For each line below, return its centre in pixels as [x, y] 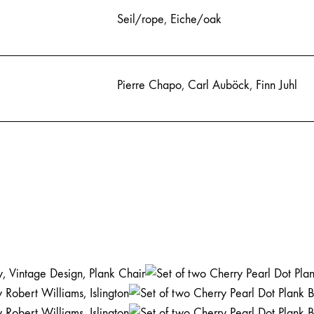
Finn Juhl [277, 85]
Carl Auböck [219, 85]
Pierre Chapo [149, 85]
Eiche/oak [196, 19]
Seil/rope [141, 19]
